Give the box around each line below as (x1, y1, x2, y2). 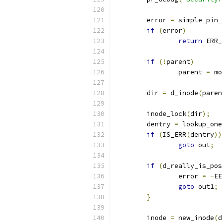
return (178, 37, 202, 45)
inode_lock (147, 110, 186, 118)
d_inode (166, 89, 198, 97)
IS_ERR (163, 130, 186, 139)
